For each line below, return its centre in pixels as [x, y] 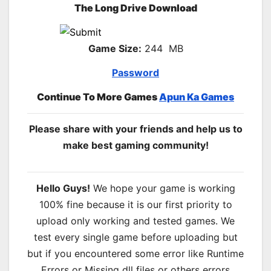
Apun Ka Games [197, 96]
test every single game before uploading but [135, 237]
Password [135, 73]
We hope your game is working [162, 188]
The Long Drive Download [135, 8]
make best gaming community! [135, 145]
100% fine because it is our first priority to [135, 205]
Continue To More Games [98, 96]
